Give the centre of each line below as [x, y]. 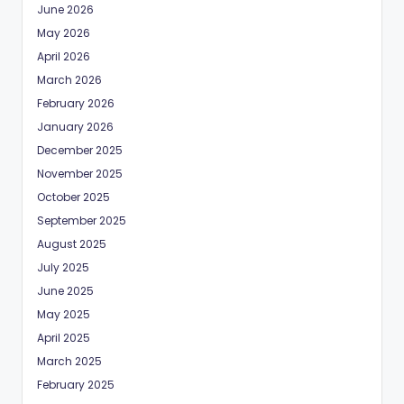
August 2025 [72, 243]
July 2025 [63, 267]
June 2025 [65, 290]
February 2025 [76, 384]
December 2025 [80, 150]
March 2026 [69, 79]
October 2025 [73, 197]
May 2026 [64, 32]
